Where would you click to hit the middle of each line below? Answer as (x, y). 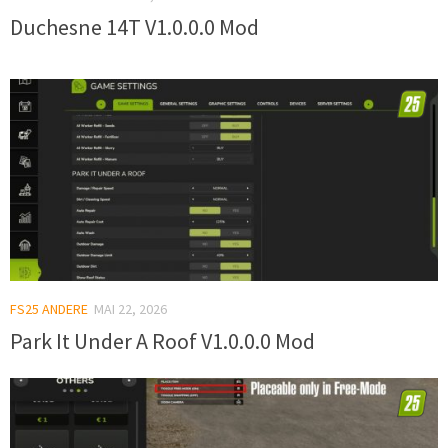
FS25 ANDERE (49, 308)
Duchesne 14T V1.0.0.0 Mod (134, 27)
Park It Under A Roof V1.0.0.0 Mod (162, 341)
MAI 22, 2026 (130, 308)
